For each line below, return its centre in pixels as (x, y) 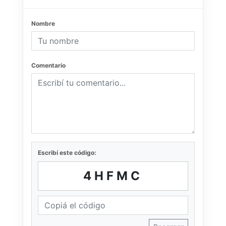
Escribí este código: (67, 152)
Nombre (43, 23)
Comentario (48, 65)
